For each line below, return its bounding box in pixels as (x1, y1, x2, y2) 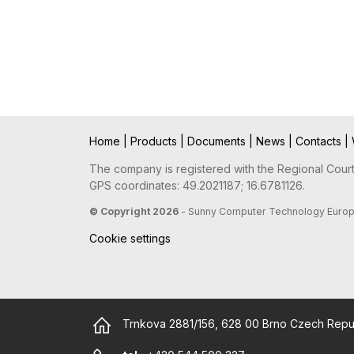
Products (130, 134, 180, 149)
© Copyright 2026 (88, 205, 179, 218)
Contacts (295, 134, 345, 149)
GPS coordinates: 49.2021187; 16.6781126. (88, 179, 305, 193)
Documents (186, 134, 249, 149)
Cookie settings (88, 232, 171, 246)
